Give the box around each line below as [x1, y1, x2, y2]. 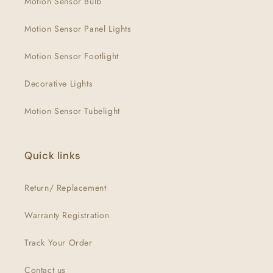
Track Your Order [24, 236, 93, 249]
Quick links [24, 149, 81, 162]
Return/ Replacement [24, 182, 107, 194]
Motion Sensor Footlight [24, 50, 119, 62]
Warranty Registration [24, 209, 110, 221]
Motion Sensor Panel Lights [24, 23, 132, 35]
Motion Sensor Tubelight [24, 105, 120, 117]
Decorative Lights [24, 77, 93, 90]
